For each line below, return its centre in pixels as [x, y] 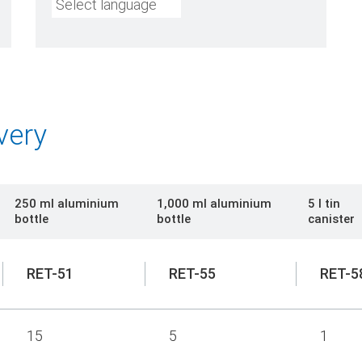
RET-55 [192, 273]
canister [331, 219]
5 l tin [324, 203]
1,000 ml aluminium [214, 203]
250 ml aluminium [67, 203]
